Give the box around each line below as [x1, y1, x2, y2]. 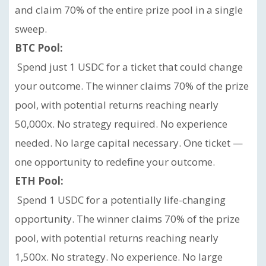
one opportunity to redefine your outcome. [15, 155, 215, 169]
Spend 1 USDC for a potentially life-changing [15, 193, 226, 207]
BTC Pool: [15, 41, 63, 55]
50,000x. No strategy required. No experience [15, 117, 227, 131]
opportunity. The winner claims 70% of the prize [15, 212, 240, 226]
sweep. [15, 22, 47, 36]
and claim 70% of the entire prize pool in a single [15, 3, 243, 17]
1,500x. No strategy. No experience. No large [15, 250, 223, 264]
